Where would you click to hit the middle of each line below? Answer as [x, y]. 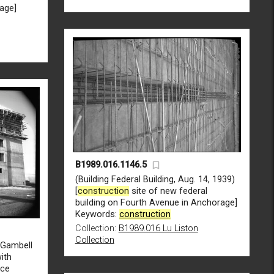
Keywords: [97, 214]
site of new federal [168, 191]
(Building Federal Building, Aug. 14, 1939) [155, 179]
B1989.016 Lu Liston [158, 228]
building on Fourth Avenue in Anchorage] [156, 202]
